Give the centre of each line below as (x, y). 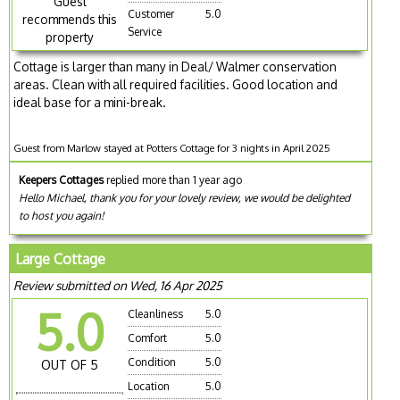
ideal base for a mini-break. (90, 102)
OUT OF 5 (70, 364)
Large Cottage (61, 258)
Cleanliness (156, 313)
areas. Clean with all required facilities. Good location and (176, 84)
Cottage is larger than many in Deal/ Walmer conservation (175, 66)
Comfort (148, 337)
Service (145, 31)
